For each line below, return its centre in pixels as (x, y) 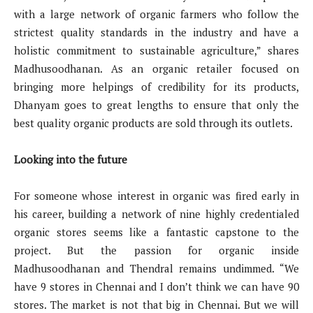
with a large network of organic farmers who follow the (156, 14)
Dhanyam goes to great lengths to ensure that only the (156, 104)
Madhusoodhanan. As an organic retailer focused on (156, 68)
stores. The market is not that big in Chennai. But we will (156, 304)
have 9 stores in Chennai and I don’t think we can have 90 (156, 286)
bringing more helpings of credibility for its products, (156, 86)
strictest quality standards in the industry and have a (156, 32)
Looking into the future (71, 159)
